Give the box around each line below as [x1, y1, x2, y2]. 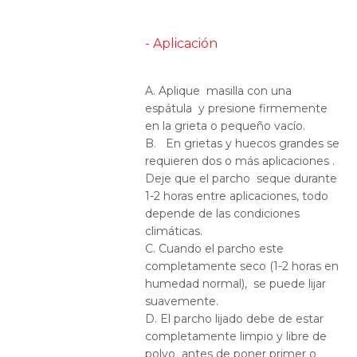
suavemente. [145, 294, 219, 308]
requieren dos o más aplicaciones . [145, 154, 335, 168]
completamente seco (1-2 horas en [145, 259, 339, 273]
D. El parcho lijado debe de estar [145, 312, 324, 326]
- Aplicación [145, 36, 218, 51]
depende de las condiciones [145, 206, 300, 221]
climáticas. [145, 224, 203, 238]
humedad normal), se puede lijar [145, 277, 327, 291]
